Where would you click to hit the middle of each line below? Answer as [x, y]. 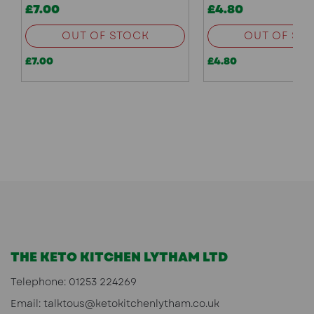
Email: [27, 304]
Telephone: [40, 282]
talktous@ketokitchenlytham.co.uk [131, 304]
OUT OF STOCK [105, 36]
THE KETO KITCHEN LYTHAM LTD [119, 258]
